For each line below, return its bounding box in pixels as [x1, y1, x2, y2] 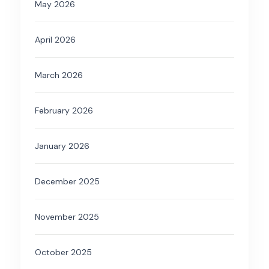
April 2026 [35, 34, 76, 46]
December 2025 [35, 176, 100, 187]
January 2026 [35, 141, 89, 152]
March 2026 [35, 70, 83, 81]
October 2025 [35, 247, 92, 258]
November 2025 [35, 211, 99, 223]
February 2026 [35, 105, 93, 116]
